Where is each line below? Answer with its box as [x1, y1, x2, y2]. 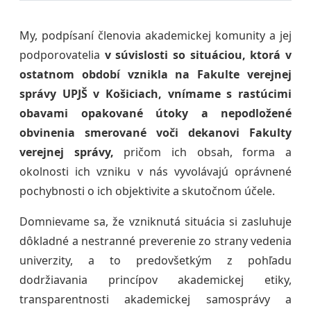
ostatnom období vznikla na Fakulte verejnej [19, 67, 292, 83]
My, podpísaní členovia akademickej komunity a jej [19, 28, 292, 44]
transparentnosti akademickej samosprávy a [19, 292, 292, 308]
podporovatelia [19, 47, 100, 63]
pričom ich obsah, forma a [113, 144, 292, 160]
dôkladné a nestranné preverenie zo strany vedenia [19, 233, 292, 249]
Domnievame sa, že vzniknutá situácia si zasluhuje [19, 214, 292, 230]
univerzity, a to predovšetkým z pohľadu [19, 253, 292, 269]
